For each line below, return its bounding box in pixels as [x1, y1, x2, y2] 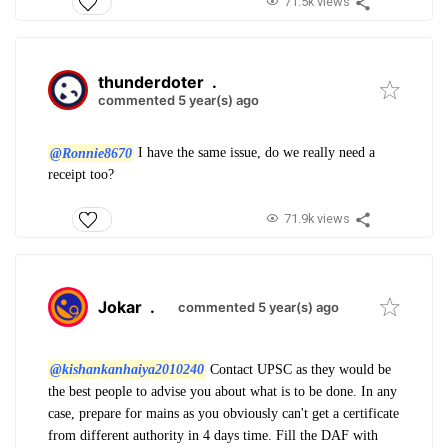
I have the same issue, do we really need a [133, 145, 375, 161]
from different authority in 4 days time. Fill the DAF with [48, 427, 378, 443]
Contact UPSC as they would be [205, 361, 391, 377]
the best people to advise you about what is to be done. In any [48, 383, 397, 399]
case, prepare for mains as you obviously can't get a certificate [48, 405, 399, 421]
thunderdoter [98, 72, 204, 93]
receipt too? [48, 167, 114, 183]
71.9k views [283, 210, 350, 226]
